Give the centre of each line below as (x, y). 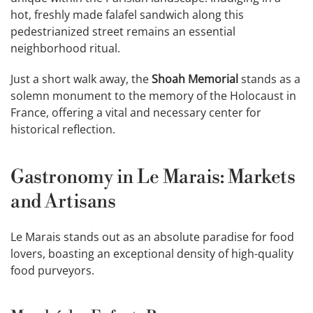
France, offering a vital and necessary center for (136, 113)
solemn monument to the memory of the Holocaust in (153, 96)
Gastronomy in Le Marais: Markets (153, 178)
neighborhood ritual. (65, 49)
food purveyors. (52, 271)
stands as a (269, 79)
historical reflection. (63, 130)
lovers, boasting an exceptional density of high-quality (152, 254)
